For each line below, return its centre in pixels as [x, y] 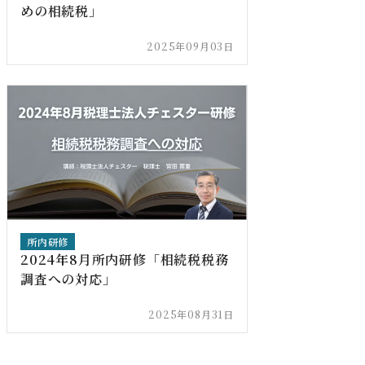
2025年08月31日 [191, 314]
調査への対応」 [68, 279]
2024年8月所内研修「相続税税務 [125, 260]
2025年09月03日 [190, 46]
